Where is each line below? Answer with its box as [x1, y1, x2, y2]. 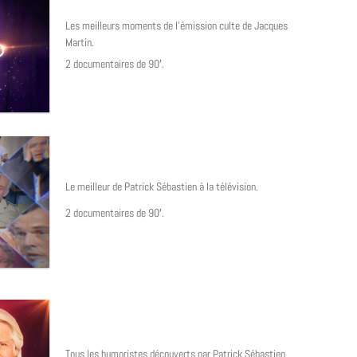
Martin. [65, 34, 94, 49]
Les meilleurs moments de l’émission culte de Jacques [65, 18, 288, 33]
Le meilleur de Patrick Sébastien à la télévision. [65, 178, 258, 194]
